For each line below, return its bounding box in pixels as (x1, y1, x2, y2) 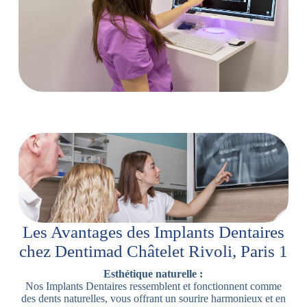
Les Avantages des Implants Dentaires (22, 223, 284, 242)
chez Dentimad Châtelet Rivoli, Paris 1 (19, 242, 288, 261)
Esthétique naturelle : (103, 268, 204, 280)
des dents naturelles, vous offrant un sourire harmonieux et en (21, 293, 286, 305)
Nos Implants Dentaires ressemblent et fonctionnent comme (25, 280, 282, 293)
